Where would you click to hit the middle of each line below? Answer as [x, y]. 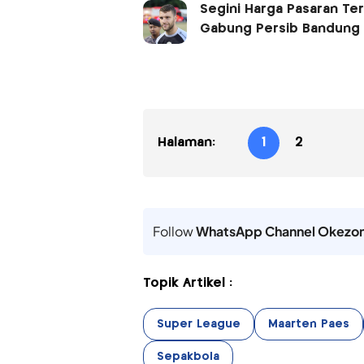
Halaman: [186, 142]
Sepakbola [188, 356]
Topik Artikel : [187, 283]
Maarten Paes [308, 324]
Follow [174, 231]
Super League [198, 324]
